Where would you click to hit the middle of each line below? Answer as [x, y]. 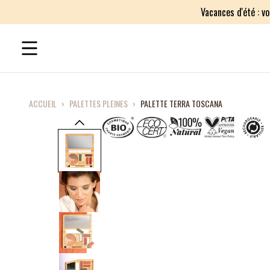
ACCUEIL [43, 103]
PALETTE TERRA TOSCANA [181, 103]
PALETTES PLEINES [99, 103]
